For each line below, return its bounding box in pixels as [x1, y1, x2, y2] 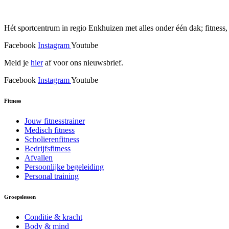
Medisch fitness [25, 125, 75, 134]
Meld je [4, 58, 31, 67]
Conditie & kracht [25, 212, 82, 221]
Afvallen [25, 153, 53, 162]
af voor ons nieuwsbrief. [43, 58, 123, 67]
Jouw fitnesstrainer [25, 116, 85, 125]
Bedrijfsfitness [25, 144, 71, 153]
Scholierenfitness [25, 134, 79, 144]
